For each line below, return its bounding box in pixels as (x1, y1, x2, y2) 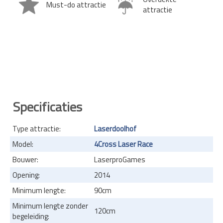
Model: (12, 138, 33, 150)
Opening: (12, 169, 40, 181)
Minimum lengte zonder (12, 200, 88, 212)
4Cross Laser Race (94, 138, 153, 150)
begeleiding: (12, 210, 49, 222)
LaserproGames (94, 153, 145, 165)
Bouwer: (12, 153, 38, 165)
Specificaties (13, 97, 82, 116)
